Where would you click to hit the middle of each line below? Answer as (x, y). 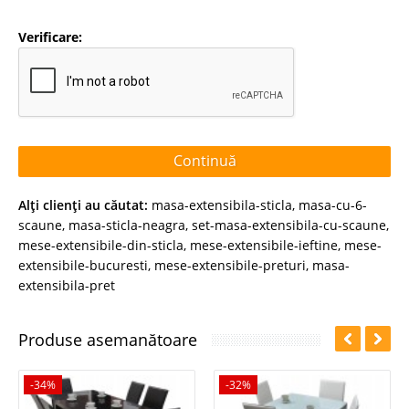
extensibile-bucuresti (83, 265)
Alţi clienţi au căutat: (83, 204)
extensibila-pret (67, 285)
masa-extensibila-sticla (222, 204)
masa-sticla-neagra (127, 225)
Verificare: (50, 37)
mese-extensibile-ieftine (264, 245)
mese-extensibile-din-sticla (101, 245)
